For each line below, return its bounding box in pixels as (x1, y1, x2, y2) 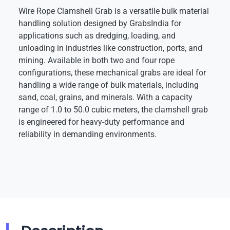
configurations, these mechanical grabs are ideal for (18, 68, 206, 78)
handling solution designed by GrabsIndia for (18, 18, 181, 28)
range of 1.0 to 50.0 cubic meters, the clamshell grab (18, 105, 208, 114)
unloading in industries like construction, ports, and (18, 43, 202, 53)
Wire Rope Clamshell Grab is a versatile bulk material (18, 6, 209, 16)
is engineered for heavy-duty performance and (18, 117, 184, 127)
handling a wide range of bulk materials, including (18, 80, 199, 90)
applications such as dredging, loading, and (18, 31, 176, 41)
